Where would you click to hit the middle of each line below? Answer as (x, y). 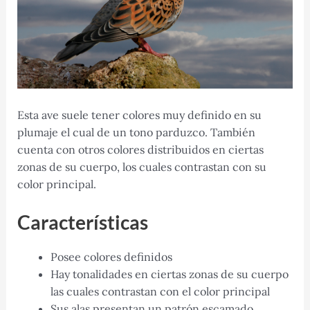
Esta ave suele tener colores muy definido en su (139, 115)
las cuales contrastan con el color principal (160, 292)
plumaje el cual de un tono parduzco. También (136, 132)
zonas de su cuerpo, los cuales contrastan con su (142, 166)
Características (82, 222)
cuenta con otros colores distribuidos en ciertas (140, 149)
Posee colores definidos (111, 257)
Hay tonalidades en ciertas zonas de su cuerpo (169, 274)
